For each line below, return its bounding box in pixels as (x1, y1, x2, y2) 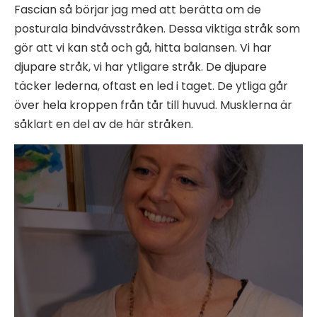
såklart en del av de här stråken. (14, 115, 193, 132)
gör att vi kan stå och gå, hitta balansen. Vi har (14, 39, 272, 56)
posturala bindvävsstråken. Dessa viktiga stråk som (14, 20, 300, 37)
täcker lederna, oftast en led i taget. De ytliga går (14, 77, 288, 94)
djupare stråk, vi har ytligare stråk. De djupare (14, 58, 267, 75)
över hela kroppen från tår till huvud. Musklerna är (14, 96, 292, 113)
